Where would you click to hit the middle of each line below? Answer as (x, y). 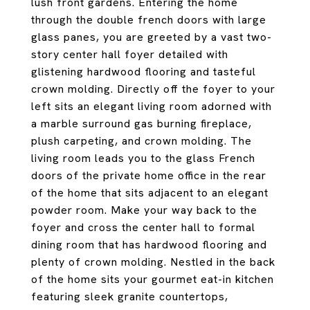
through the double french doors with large (149, 20)
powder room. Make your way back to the (144, 210)
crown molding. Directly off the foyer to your (153, 89)
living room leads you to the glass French (143, 158)
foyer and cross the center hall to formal (143, 227)
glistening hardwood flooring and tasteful (144, 72)
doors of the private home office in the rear (149, 175)
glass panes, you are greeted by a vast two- (152, 37)
